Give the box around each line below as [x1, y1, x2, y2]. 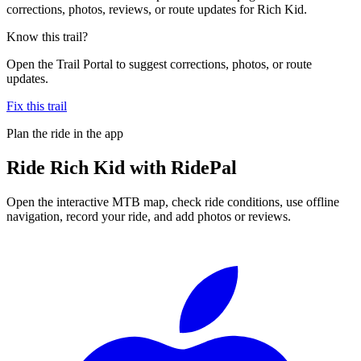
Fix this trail [6, 98, 67, 113]
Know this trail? [6, 29, 88, 44]
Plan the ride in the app [6, 126, 123, 140]
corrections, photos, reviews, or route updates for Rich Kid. [6, 2, 307, 16]
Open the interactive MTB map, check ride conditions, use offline [6, 194, 339, 209]
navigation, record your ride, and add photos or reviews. [6, 209, 291, 223]
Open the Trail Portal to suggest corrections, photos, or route [6, 56, 312, 71]
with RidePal [125, 156, 237, 178]
